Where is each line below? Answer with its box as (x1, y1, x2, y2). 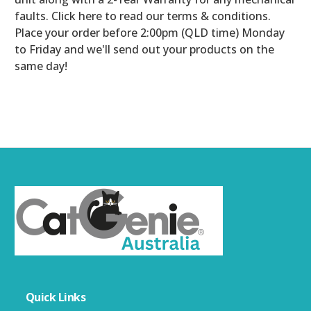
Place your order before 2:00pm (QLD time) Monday (15, 24, 285, 40)
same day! (15, 58, 67, 74)
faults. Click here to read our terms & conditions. (15, 8, 271, 24)
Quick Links (25, 289, 86, 305)
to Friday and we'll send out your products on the (15, 41, 274, 57)
